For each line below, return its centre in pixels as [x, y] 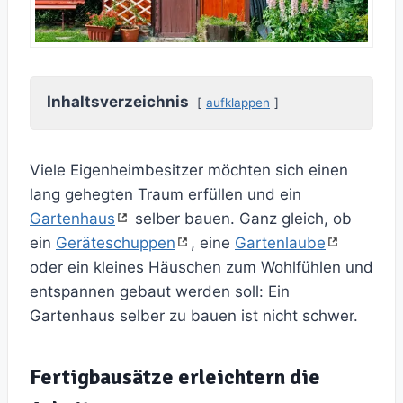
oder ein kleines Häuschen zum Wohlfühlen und [201, 268]
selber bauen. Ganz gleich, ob [241, 219]
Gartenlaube [280, 243]
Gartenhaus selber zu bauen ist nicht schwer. [194, 316]
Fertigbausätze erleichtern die [175, 377]
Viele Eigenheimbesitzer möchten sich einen [189, 170]
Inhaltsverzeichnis [118, 102]
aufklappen [238, 103]
